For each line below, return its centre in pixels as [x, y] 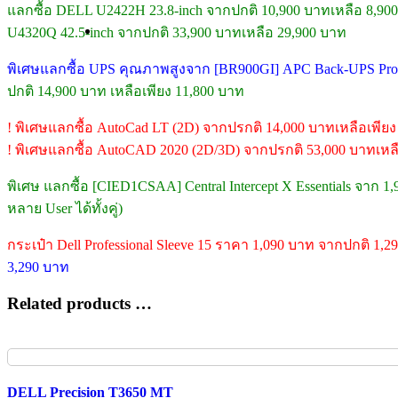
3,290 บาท [38, 267]
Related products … [80, 304]
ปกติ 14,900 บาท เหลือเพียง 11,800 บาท [126, 91]
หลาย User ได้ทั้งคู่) [65, 208]
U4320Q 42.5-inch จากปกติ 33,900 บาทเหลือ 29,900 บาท [177, 32]
